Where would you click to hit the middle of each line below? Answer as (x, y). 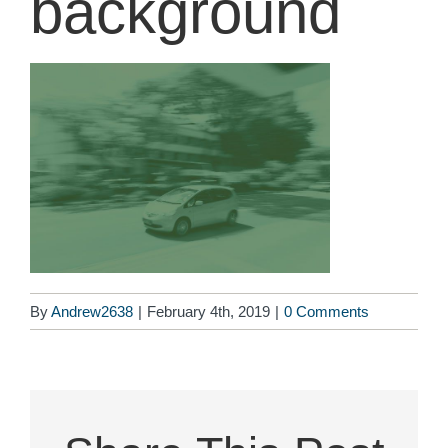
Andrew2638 (92, 311)
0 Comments (326, 311)
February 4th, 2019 (208, 311)
